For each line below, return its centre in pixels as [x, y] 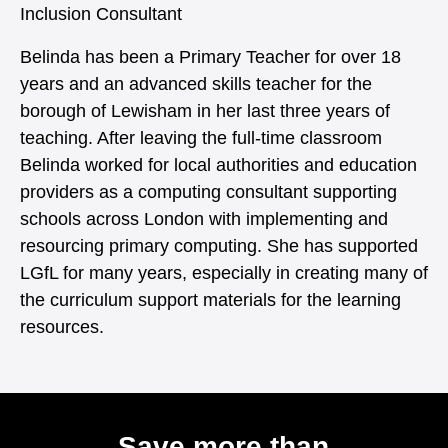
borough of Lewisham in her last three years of [205, 110]
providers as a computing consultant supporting [208, 191]
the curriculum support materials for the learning [210, 299]
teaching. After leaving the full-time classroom [201, 137]
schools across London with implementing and [204, 218]
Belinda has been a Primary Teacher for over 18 [210, 56]
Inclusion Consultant [101, 13]
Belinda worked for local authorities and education [218, 164]
